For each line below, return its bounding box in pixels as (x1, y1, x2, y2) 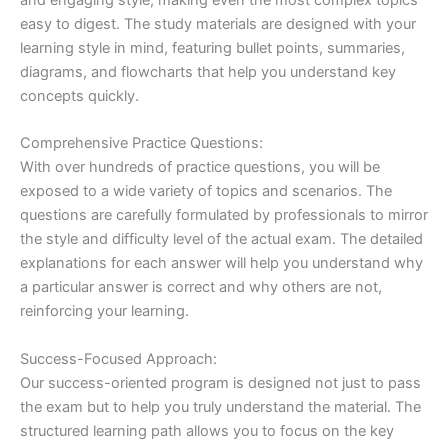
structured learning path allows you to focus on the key (20, 421, 394, 440)
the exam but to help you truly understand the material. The (20, 397, 421, 416)
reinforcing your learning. (20, 302, 189, 321)
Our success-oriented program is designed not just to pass (20, 373, 421, 392)
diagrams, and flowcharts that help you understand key (20, 62, 396, 81)
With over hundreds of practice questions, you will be (20, 158, 380, 177)
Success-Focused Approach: (20, 349, 217, 368)
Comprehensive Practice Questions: (20, 134, 263, 153)
